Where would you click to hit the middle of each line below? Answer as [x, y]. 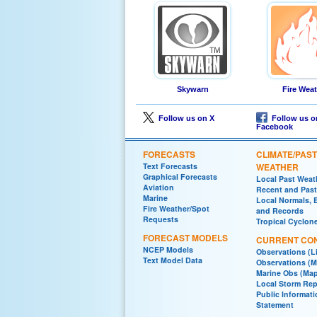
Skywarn [192, 90]
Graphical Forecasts [180, 177]
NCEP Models [168, 250]
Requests [161, 219]
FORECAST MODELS [185, 238]
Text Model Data [173, 260]
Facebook [275, 127]
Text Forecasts [170, 166]
